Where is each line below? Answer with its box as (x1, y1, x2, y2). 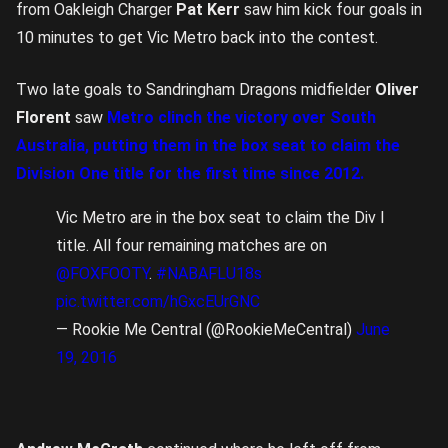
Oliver (375, 80, 419, 99)
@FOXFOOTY (56, 264, 149, 283)
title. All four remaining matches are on (56, 236, 327, 255)
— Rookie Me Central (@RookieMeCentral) (56, 320, 356, 339)
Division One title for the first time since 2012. (16, 164, 364, 183)
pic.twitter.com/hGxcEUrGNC (56, 292, 260, 311)
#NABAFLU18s (156, 264, 262, 283)
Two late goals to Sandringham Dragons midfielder (16, 80, 375, 99)
